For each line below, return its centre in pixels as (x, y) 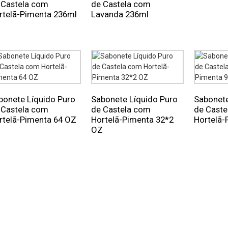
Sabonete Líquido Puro (135, 99)
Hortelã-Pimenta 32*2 (133, 120)
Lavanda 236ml (120, 14)
